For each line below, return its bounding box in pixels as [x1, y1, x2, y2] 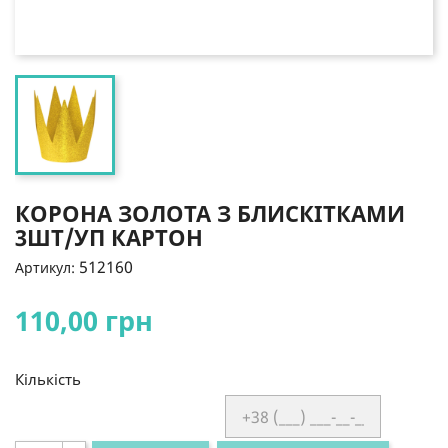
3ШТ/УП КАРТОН [15, 222, 203, 252]
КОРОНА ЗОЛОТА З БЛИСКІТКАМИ [15, 198, 405, 228]
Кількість [15, 369, 81, 389]
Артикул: [15, 258, 75, 277]
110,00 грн [15, 302, 153, 339]
